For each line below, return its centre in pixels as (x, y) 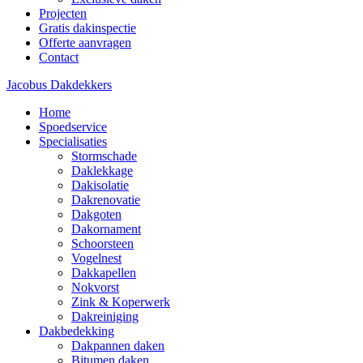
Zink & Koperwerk (121, 302)
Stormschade (104, 156)
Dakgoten (96, 214)
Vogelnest (96, 258)
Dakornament (106, 229)
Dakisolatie (100, 185)
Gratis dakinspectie (88, 28)
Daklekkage (102, 171)
